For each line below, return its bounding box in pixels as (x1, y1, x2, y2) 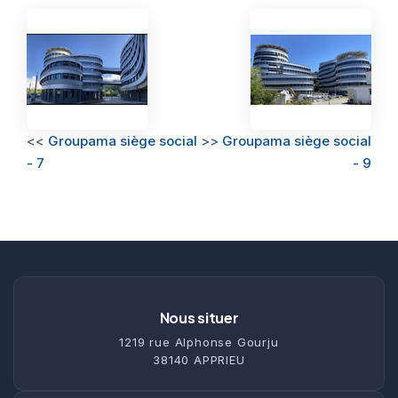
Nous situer (159, 307, 239, 327)
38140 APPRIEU (153, 352, 245, 367)
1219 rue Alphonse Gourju (119, 334, 279, 349)
